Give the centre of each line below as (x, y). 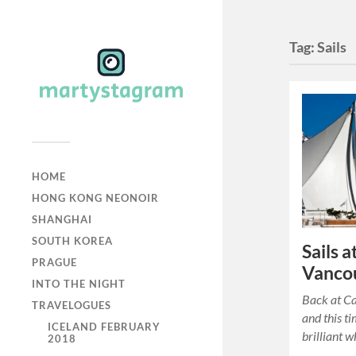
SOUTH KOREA (72, 241)
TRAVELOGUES (72, 305)
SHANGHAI (62, 219)
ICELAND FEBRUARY (104, 327)
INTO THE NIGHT (79, 284)
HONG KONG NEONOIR (95, 198)
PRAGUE (54, 262)
